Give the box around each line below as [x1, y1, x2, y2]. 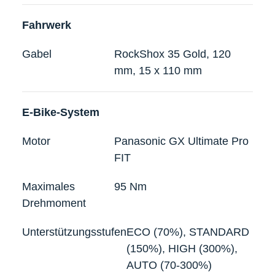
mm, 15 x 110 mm [114, 64, 203, 77]
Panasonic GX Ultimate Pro [114, 134, 249, 147]
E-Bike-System [22, 106, 99, 118]
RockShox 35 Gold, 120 [114, 47, 231, 60]
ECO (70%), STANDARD [126, 225, 249, 238]
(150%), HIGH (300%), [126, 242, 238, 255]
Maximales [22, 180, 75, 193]
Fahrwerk [22, 18, 71, 31]
